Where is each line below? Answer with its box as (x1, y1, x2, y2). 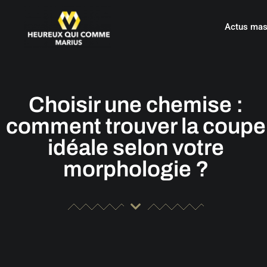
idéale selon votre (48, 135, 224, 160)
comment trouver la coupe (6, 114, 266, 138)
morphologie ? (63, 157, 209, 181)
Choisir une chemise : (29, 92, 243, 117)
